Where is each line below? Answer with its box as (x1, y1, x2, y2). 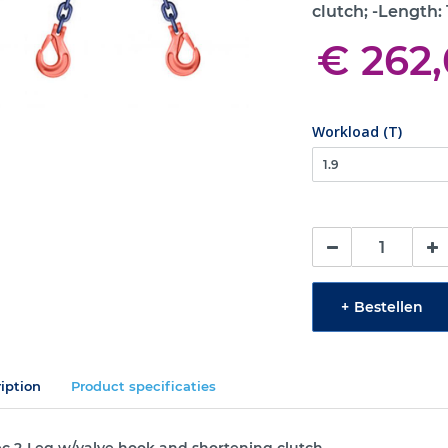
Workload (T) (312, 122, 403, 141)
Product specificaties (70, 378, 216, 394)
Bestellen (354, 297, 424, 316)
